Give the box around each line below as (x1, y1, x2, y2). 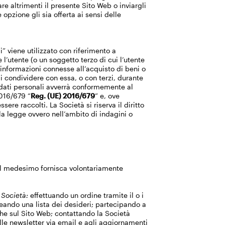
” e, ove (95, 91, 120, 100)
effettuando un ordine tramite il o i (28, 191, 144, 199)
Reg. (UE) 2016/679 (31, 91, 95, 100)
